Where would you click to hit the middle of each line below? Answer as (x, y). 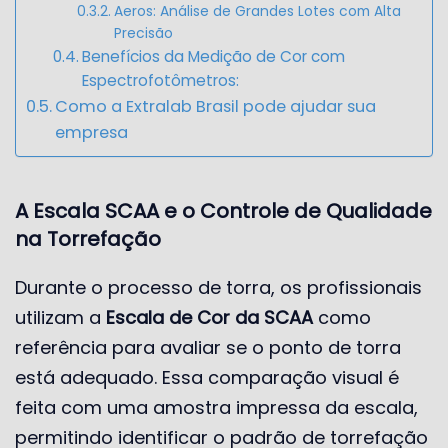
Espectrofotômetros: (161, 80)
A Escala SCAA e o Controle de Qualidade (223, 210)
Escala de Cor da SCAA (209, 317)
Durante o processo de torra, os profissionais (218, 287)
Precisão (144, 32)
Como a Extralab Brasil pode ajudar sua (216, 106)
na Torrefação (88, 238)
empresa (92, 132)
